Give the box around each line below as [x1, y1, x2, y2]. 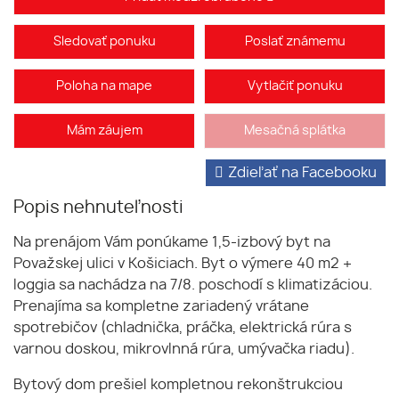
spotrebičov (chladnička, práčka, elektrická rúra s [13, 321, 352, 336]
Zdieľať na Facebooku [228, 166, 377, 181]
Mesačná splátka [244, 124, 346, 138]
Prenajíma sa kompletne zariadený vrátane [13, 299, 309, 314]
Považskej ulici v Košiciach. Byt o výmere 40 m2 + [13, 256, 352, 272]
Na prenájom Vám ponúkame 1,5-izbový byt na [13, 235, 330, 250]
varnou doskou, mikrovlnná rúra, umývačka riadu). [13, 342, 354, 357]
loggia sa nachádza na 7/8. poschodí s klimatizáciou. [13, 278, 372, 293]
